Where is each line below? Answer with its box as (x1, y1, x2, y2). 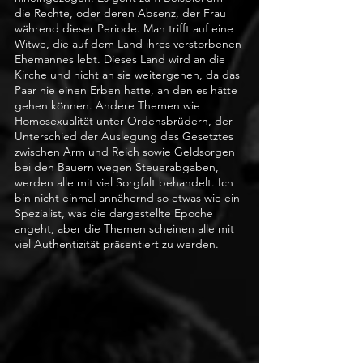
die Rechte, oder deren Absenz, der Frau (15, 6, 229, 21)
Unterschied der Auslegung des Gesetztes (15, 129, 237, 144)
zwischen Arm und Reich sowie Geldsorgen (15, 144, 238, 160)
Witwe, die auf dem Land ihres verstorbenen (15, 36, 245, 52)
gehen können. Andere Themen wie (15, 98, 203, 113)
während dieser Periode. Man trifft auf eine (15, 21, 237, 36)
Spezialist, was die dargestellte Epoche (15, 206, 216, 221)
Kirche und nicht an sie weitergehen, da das (15, 67, 243, 83)
